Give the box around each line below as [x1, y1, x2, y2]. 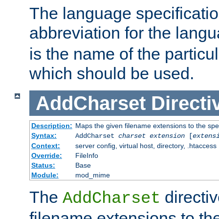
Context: [31, 142, 60, 150]
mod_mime [75, 171, 110, 179]
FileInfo [75, 152, 98, 160]
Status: [31, 161, 55, 170]
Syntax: [31, 131, 57, 140]
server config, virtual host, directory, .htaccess [75, 142, 217, 150]
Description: [31, 122, 72, 130]
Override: [31, 152, 62, 160]
